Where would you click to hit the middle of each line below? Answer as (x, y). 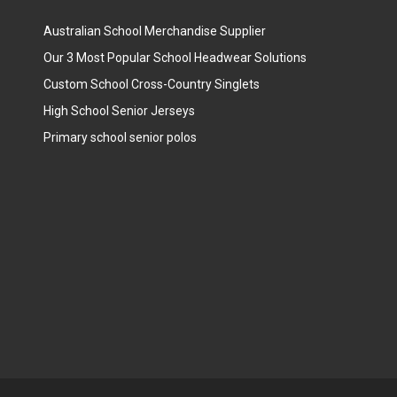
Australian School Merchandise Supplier (154, 31)
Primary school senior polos (120, 138)
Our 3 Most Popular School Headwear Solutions (175, 58)
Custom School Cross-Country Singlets (151, 85)
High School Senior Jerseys (119, 111)
